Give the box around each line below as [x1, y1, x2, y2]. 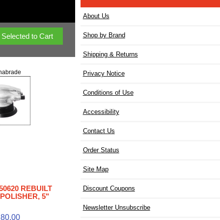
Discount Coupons [82, 185, 135, 192]
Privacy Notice [82, 70, 125, 78]
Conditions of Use [82, 89, 134, 97]
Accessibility [82, 108, 119, 116]
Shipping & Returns [82, 51, 138, 58]
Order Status [82, 146, 119, 154]
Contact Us [82, 127, 115, 135]
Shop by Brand [82, 31, 125, 39]
